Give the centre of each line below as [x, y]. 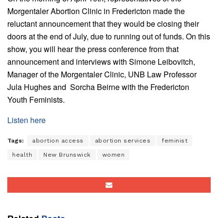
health [22, 155]
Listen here [27, 120]
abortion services [122, 141]
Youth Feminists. [36, 100]
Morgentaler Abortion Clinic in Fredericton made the [96, 11]
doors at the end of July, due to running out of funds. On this [109, 36]
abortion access [58, 141]
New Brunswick [67, 155]
